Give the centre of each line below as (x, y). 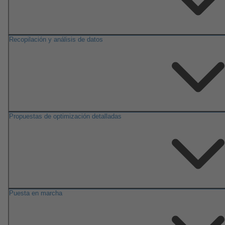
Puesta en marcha (36, 193)
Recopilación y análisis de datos (56, 40)
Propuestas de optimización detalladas (65, 117)
